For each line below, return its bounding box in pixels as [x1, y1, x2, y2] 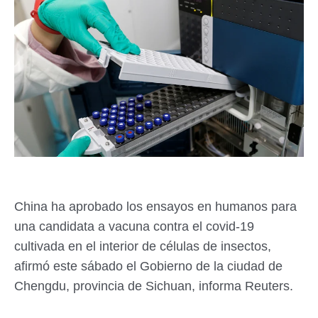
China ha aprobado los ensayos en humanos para [14, 199, 297, 214]
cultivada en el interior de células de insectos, [14, 239, 271, 254]
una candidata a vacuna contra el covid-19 [14, 219, 254, 234]
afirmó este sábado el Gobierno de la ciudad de [14, 259, 283, 274]
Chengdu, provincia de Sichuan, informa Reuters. [14, 279, 293, 294]
